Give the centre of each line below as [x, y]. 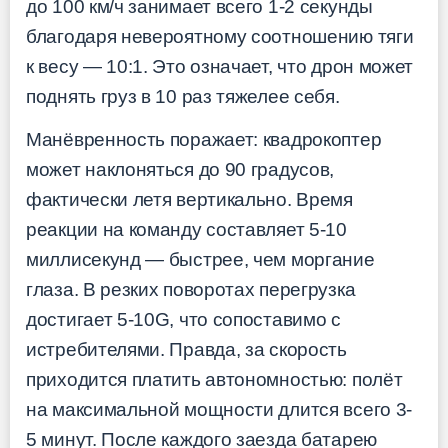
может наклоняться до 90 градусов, [180, 169]
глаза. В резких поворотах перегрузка [191, 289]
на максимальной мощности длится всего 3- [219, 409]
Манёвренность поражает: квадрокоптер [204, 139]
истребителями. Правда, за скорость [186, 349]
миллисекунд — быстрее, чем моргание [200, 259]
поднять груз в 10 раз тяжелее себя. [183, 97]
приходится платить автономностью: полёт [214, 379]
